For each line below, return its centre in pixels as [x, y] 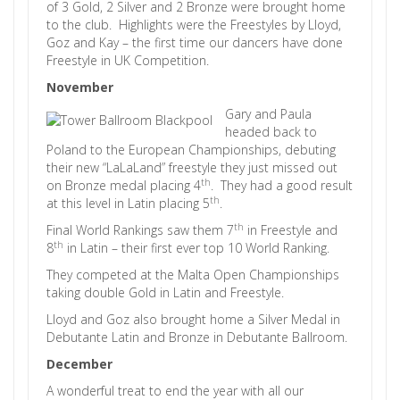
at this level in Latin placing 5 [128, 203]
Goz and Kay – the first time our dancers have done [195, 42]
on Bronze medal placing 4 [124, 185]
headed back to [271, 132]
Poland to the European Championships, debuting [191, 150]
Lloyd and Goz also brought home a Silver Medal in [193, 319]
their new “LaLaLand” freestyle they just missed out [192, 167]
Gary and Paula [268, 114]
